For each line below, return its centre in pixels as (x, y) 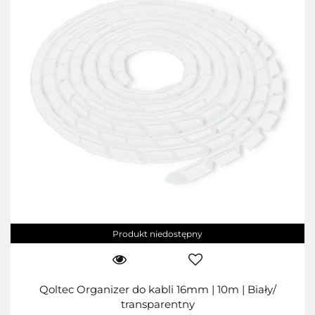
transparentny (157, 304)
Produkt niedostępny (157, 234)
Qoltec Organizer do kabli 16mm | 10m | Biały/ (157, 290)
